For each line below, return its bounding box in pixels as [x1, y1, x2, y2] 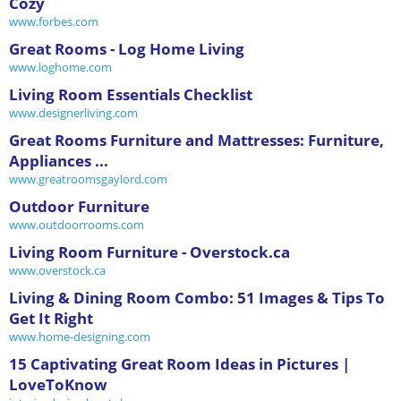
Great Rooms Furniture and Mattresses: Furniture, [9, 129, 384, 150]
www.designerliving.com [9, 104, 138, 121]
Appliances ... [9, 149, 108, 171]
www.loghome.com [9, 58, 112, 75]
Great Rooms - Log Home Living [9, 38, 244, 59]
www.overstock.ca [9, 261, 106, 278]
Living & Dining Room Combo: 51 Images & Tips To [9, 286, 385, 308]
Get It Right [9, 307, 93, 328]
